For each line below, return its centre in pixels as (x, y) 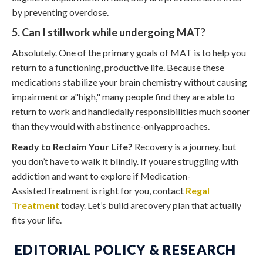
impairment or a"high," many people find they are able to (123, 96)
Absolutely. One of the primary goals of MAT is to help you (129, 52)
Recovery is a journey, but (184, 146)
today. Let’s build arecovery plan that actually (150, 205)
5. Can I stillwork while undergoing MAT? (109, 32)
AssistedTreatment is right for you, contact (98, 190)
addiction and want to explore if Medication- (101, 176)
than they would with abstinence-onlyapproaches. (111, 126)
